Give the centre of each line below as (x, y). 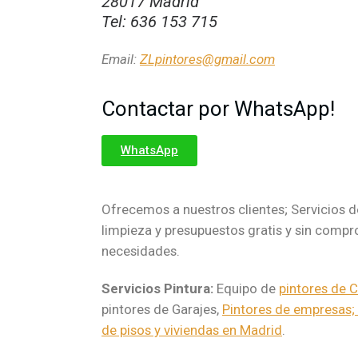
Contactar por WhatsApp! (218, 109)
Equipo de (248, 289)
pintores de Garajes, (162, 310)
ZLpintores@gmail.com (207, 60)
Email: (121, 60)
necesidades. (141, 251)
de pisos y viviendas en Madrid (192, 330)
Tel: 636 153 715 (159, 22)
